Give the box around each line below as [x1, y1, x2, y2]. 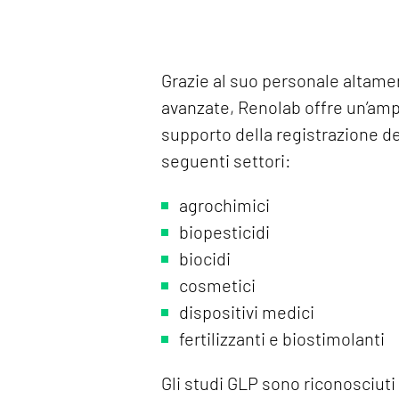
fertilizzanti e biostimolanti [179, 327, 386, 349]
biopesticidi [179, 220, 271, 242]
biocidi [179, 247, 232, 269]
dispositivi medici [179, 300, 315, 322]
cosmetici [179, 273, 256, 296]
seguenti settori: [161, 149, 292, 171]
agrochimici [179, 193, 271, 216]
